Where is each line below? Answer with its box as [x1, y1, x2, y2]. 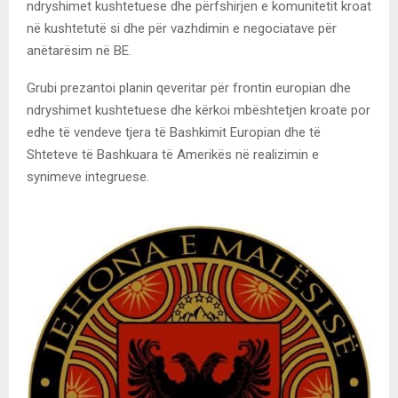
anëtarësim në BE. [27, 42, 131, 59]
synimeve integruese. [27, 168, 149, 185]
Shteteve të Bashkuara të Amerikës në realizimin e [27, 146, 319, 163]
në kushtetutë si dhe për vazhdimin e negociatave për [27, 20, 337, 36]
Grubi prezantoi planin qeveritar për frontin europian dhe [27, 79, 351, 96]
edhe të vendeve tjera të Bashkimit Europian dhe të [27, 123, 321, 140]
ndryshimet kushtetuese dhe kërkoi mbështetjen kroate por [27, 101, 370, 118]
